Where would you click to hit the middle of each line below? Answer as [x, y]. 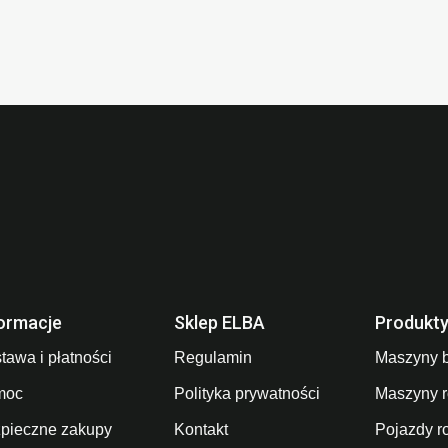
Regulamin [213, 358]
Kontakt [201, 430]
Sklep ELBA [220, 323]
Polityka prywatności [247, 394]
